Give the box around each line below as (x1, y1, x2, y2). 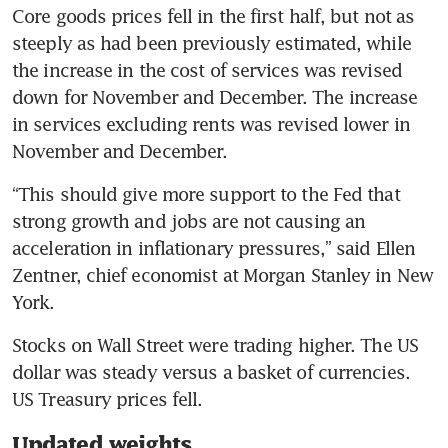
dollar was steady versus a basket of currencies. (12, 361, 410, 384)
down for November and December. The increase (12, 86, 418, 109)
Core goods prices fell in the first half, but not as (12, 5, 415, 28)
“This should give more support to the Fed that (12, 183, 400, 206)
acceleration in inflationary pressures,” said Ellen (12, 237, 416, 260)
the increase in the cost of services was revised (12, 59, 402, 82)
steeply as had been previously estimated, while (12, 32, 411, 55)
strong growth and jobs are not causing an (12, 210, 366, 233)
